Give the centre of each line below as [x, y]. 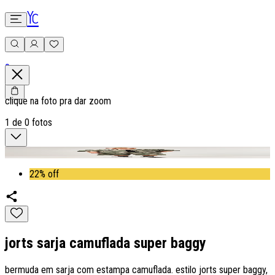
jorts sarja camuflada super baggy [106, 243]
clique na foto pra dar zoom [58, 101]
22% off [44, 174]
